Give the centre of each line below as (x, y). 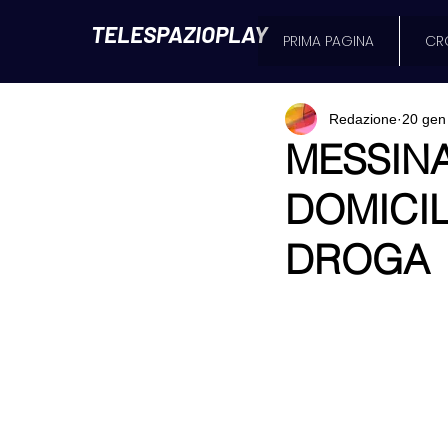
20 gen (424, 118)
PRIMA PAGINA (328, 41)
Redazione (363, 118)
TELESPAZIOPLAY (179, 34)
